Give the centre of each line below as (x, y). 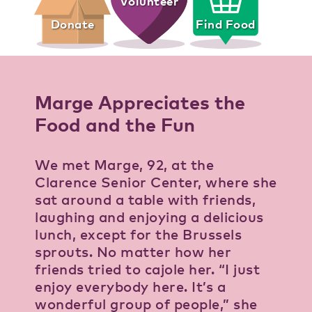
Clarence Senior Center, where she (156, 182)
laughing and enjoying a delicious (149, 217)
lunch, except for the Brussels (138, 235)
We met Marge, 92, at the (124, 165)
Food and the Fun (115, 124)
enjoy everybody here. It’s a (130, 287)
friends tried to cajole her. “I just (147, 270)
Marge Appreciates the (140, 102)
